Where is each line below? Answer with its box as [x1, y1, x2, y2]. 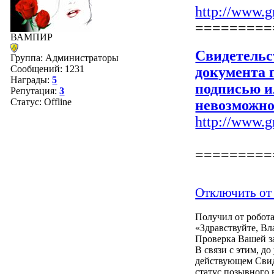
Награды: [10, 75, 53, 85]
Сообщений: [10, 64, 65, 74]
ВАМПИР [10, 32, 53, 42]
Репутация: [10, 86, 60, 96]
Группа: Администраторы [10, 53, 119, 63]
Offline [44, 97, 72, 107]
